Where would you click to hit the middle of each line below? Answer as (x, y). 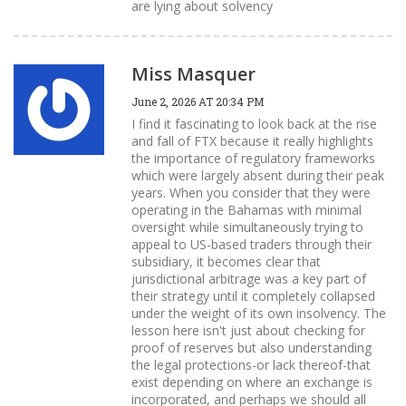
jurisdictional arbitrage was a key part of (249, 278)
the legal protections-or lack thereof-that (251, 364)
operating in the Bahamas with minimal (246, 209)
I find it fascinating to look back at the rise (254, 123)
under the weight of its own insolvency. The (259, 313)
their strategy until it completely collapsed (253, 295)
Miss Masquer (193, 73)
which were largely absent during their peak (258, 175)
